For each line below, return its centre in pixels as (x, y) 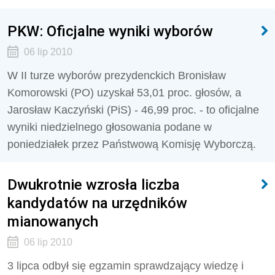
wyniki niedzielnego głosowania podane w (110, 127)
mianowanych (53, 221)
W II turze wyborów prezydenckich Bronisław (117, 76)
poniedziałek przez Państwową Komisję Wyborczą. (132, 144)
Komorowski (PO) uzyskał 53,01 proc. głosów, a (124, 93)
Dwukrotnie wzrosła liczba (94, 184)
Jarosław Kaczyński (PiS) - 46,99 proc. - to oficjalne (133, 110)
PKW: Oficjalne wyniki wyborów (110, 31)
